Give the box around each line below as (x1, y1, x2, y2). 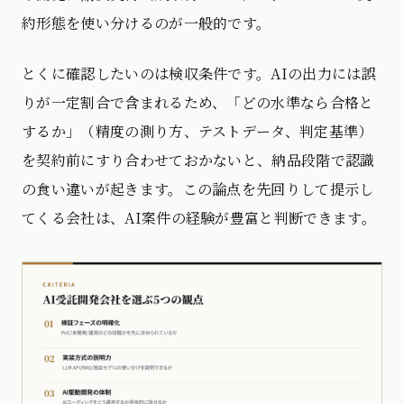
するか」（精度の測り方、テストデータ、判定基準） (22, 121, 373, 142)
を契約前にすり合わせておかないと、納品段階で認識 (22, 150, 375, 171)
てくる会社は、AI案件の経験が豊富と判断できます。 (22, 207, 377, 229)
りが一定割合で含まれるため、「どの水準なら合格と (22, 92, 374, 114)
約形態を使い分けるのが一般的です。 (22, 13, 271, 34)
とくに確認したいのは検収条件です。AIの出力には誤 (22, 63, 376, 85)
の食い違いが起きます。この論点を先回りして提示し (22, 179, 374, 200)
